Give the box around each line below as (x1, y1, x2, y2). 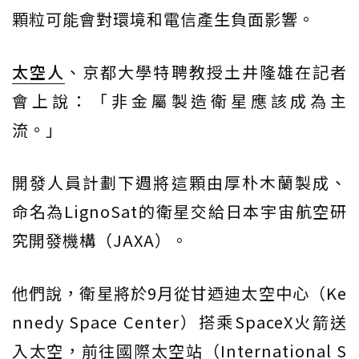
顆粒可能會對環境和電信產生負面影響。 (12, 7, 315, 31)
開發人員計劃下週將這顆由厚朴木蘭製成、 (12, 171, 347, 195)
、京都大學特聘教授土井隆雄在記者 (65, 60, 348, 84)
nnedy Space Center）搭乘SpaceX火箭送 (12, 310, 347, 334)
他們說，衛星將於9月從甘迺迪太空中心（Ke (12, 281, 347, 305)
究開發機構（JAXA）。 (12, 228, 188, 252)
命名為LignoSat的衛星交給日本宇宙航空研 (12, 200, 347, 224)
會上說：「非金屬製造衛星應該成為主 (12, 89, 347, 113)
